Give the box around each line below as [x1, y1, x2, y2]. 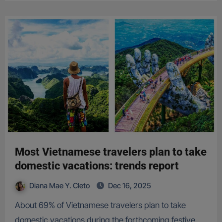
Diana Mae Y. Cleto [29, 181, 91, 191]
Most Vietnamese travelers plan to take [14, 146, 207, 159]
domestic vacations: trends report [14, 160, 179, 172]
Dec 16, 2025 [108, 181, 151, 191]
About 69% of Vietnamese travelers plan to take [14, 200, 20, 211]
